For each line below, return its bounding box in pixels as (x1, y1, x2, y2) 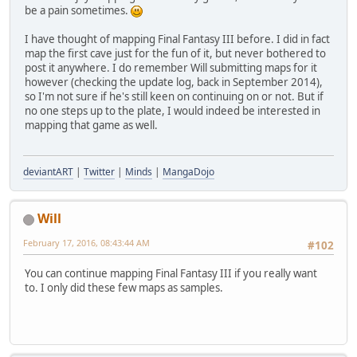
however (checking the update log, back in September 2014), (25, 75, 323, 90)
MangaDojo (163, 165, 214, 179)
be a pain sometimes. (25, 3, 131, 18)
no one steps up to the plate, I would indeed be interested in (25, 104, 320, 119)
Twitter (84, 165, 115, 179)
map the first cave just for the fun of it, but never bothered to (25, 46, 326, 61)
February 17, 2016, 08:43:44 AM (23, 237, 150, 249)
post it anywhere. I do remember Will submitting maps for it (25, 61, 317, 76)
